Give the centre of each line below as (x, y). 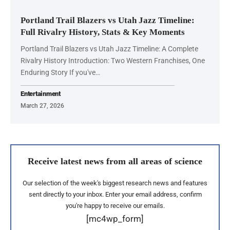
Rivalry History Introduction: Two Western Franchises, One (113, 60)
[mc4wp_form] (115, 218)
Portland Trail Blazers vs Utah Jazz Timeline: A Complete (109, 49)
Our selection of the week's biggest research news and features (115, 183)
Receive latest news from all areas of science (115, 161)
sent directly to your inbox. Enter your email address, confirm (115, 194)
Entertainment (41, 93)
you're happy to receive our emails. (115, 205)
